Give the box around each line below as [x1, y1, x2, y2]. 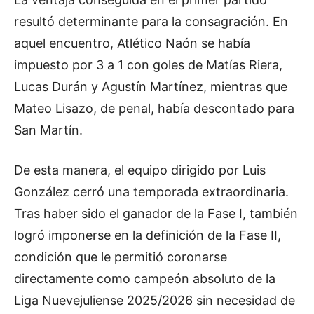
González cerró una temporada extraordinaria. [14, 184, 289, 200]
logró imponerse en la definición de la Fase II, [14, 228, 281, 243]
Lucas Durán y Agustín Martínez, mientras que [14, 79, 287, 95]
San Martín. [14, 123, 83, 138]
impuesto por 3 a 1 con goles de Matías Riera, [14, 57, 282, 73]
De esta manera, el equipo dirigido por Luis [14, 163, 266, 178]
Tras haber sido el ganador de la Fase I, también [14, 206, 298, 221]
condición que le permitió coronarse [14, 250, 227, 265]
